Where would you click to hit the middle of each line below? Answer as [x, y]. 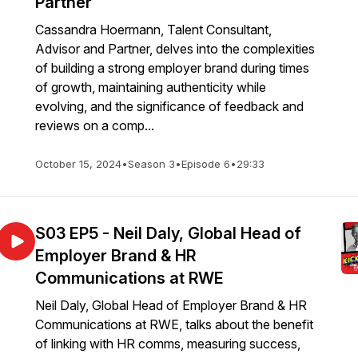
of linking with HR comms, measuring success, [168, 344]
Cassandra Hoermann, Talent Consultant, [153, 30]
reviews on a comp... [95, 125]
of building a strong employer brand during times [172, 68]
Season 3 [151, 164]
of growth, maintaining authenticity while [151, 87]
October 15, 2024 [78, 164]
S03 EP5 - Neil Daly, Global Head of [168, 233]
